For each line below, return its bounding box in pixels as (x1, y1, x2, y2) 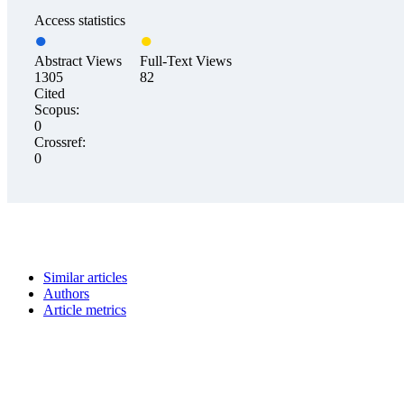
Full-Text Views (140, 53, 232, 69)
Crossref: (34, 134, 86, 151)
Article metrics (43, 302, 126, 318)
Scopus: (34, 102, 79, 118)
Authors (43, 286, 89, 302)
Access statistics (34, 13, 125, 29)
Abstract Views (34, 53, 122, 69)
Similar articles (43, 270, 127, 286)
